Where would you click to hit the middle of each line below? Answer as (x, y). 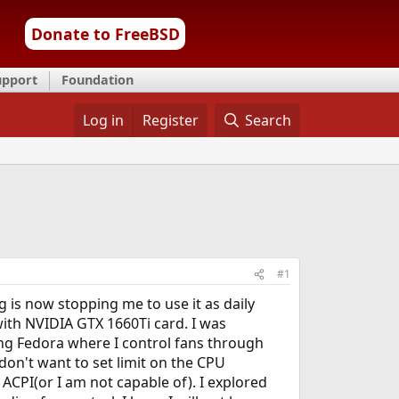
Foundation (98, 80)
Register (170, 120)
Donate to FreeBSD (105, 34)
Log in (103, 120)
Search (269, 120)
